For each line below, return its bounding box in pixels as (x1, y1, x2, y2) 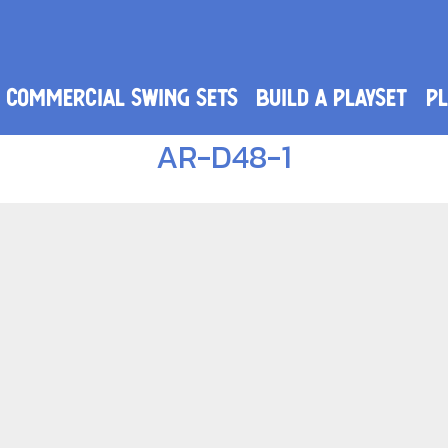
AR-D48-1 (156, 132, 292, 181)
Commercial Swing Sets (5, 78, 238, 117)
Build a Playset (256, 78, 408, 117)
